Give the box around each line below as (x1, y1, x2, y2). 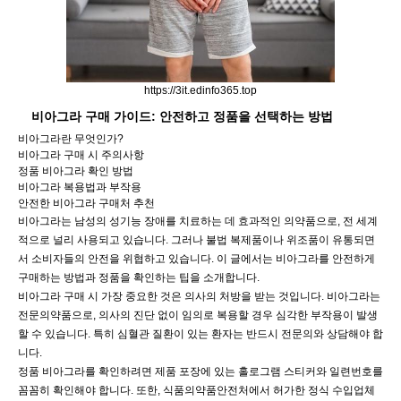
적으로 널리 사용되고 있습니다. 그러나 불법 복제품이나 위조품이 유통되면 (18, 234, 375, 246)
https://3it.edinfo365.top (144, 84, 257, 97)
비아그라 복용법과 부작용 (18, 181, 141, 193)
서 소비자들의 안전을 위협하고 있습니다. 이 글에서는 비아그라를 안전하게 (18, 252, 375, 265)
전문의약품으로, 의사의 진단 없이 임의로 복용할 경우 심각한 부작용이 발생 (18, 309, 378, 321)
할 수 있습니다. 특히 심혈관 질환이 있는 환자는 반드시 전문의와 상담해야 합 (18, 328, 383, 340)
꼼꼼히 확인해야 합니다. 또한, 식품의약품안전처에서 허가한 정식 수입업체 (18, 384, 375, 397)
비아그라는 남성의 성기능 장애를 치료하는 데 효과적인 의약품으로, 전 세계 (18, 215, 378, 227)
